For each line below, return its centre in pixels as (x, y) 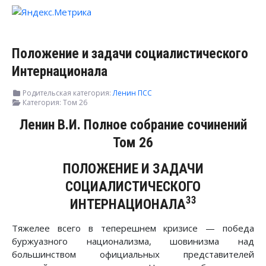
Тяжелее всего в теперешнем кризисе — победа (133, 228)
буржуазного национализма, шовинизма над (133, 241)
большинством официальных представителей (133, 254)
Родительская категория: (67, 93)
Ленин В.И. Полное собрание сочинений (133, 125)
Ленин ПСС (132, 93)
